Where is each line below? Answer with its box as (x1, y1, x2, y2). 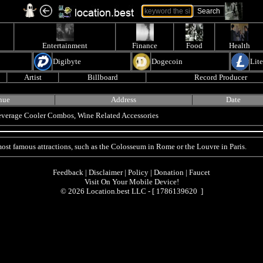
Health (228, 41, 250, 50)
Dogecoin (151, 57, 183, 66)
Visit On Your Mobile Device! (84, 177, 179, 186)
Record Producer (194, 73, 247, 82)
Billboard (87, 73, 118, 82)
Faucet (189, 168, 210, 177)
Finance (132, 41, 157, 50)
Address (110, 95, 136, 104)
